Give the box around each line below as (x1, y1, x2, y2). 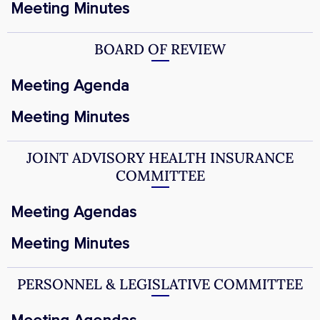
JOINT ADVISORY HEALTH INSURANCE (26, 149, 294, 166)
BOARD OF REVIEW (94, 40, 226, 58)
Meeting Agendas (11, 205, 136, 221)
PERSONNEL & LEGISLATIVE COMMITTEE (17, 275, 303, 293)
